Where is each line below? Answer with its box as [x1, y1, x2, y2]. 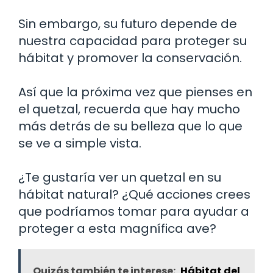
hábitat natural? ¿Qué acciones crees [18, 186, 250, 203]
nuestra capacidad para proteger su [18, 32, 247, 49]
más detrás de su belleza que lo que [18, 118, 243, 135]
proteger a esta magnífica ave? [18, 220, 216, 237]
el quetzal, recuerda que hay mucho [18, 101, 240, 118]
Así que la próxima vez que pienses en [18, 83, 252, 101]
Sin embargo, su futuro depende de [18, 15, 237, 32]
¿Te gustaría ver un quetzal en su [18, 169, 221, 186]
